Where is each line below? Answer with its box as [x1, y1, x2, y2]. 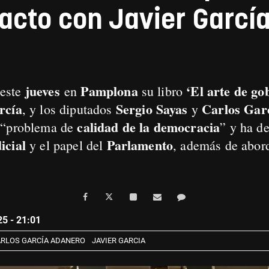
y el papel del [25, 136, 107, 154]
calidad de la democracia [77, 117, 220, 137]
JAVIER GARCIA [91, 236, 145, 245]
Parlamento [106, 135, 174, 155]
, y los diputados [22, 100, 116, 118]
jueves [25, 81, 60, 101]
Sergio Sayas [115, 99, 188, 119]
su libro [138, 82, 187, 100]
